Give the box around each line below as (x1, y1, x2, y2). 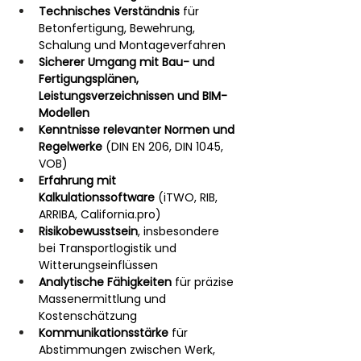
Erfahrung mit (39, 172, 119, 189)
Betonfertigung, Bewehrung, (39, 19, 198, 36)
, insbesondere (138, 222, 222, 239)
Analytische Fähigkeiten (39, 273, 172, 290)
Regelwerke (39, 138, 102, 155)
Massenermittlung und (39, 290, 169, 307)
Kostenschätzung (39, 307, 137, 324)
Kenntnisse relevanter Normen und (39, 121, 238, 138)
